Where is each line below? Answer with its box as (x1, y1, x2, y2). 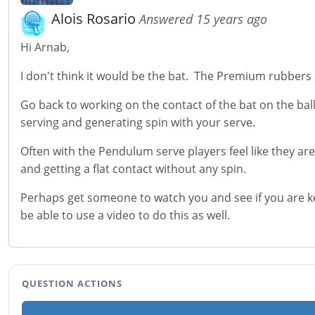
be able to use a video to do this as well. (20, 207, 233, 223)
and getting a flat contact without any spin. (20, 161, 246, 176)
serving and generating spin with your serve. (20, 115, 258, 130)
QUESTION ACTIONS (21, 277, 123, 290)
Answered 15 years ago (139, 11, 267, 27)
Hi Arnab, (20, 39, 70, 55)
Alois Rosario (51, 9, 139, 28)
